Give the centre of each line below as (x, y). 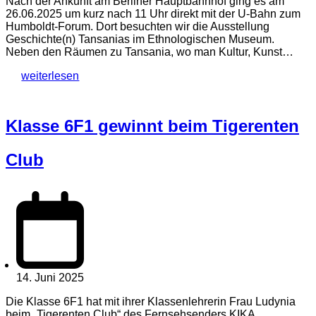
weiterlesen (50, 76)
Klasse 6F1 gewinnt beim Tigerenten (152, 126)
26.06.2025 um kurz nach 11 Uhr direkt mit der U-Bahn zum (153, 14)
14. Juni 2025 (50, 277)
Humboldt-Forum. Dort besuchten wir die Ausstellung (138, 27)
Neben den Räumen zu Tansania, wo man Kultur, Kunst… (150, 52)
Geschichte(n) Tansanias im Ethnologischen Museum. (140, 39)
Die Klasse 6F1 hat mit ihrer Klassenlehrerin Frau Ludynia (151, 302)
